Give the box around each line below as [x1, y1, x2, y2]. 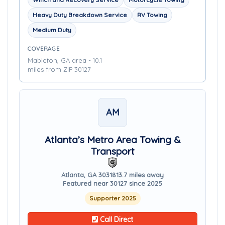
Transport [90, 145, 135, 157]
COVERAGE [28, 45, 60, 52]
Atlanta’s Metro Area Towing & [45, 134, 180, 146]
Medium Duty [33, 26, 71, 34]
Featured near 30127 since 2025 [63, 179, 162, 187]
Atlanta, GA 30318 [61, 171, 116, 179]
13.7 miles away [116, 171, 164, 179]
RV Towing [137, 11, 167, 19]
